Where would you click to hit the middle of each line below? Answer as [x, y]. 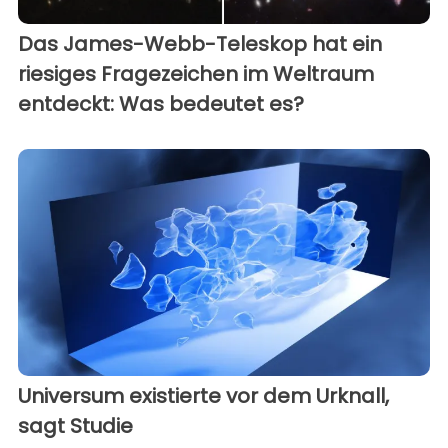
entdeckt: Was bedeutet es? [161, 104]
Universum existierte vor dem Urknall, [203, 395]
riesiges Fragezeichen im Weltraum [196, 74]
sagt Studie [75, 425]
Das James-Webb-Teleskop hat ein [200, 44]
